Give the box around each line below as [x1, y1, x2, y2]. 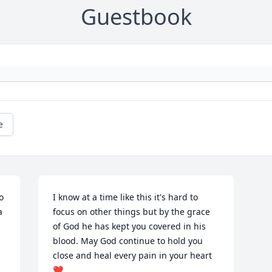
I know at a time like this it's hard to [53, 191, 199, 203]
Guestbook [80, 2, 192, 32]
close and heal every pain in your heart [53, 250, 212, 262]
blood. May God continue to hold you [53, 235, 203, 247]
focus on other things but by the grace [53, 206, 211, 218]
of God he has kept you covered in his [53, 220, 206, 233]
